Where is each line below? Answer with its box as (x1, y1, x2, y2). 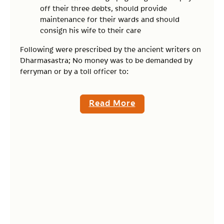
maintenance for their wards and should (40, 14, 179, 24)
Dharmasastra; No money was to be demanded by (20, 55, 192, 65)
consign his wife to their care (40, 25, 141, 35)
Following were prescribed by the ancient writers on (20, 44, 201, 54)
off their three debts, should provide (40, 3, 167, 13)
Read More (88, 96, 135, 108)
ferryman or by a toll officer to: (20, 66, 128, 76)
